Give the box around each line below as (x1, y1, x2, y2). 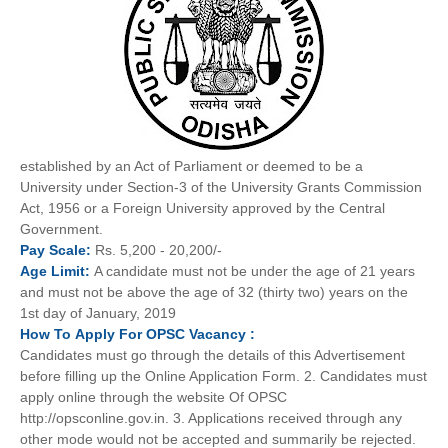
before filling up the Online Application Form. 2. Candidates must (20, 368, 427, 384)
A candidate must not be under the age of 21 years (94, 263, 415, 279)
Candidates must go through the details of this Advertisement (20, 347, 405, 363)
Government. (20, 221, 103, 237)
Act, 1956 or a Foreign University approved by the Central (20, 200, 385, 216)
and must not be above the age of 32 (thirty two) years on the (20, 284, 408, 300)
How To (20, 326, 75, 342)
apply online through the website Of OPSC (20, 389, 287, 405)
